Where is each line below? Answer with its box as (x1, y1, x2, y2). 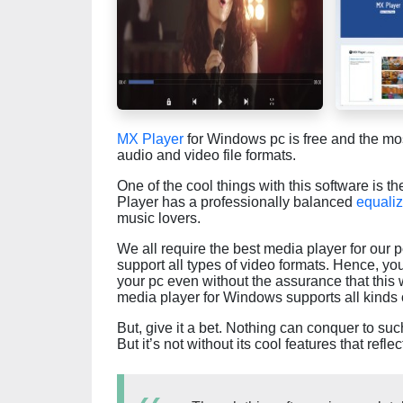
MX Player (117, 131, 184, 147)
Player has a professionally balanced (117, 194, 356, 210)
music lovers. (117, 210, 201, 226)
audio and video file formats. (117, 148, 296, 163)
